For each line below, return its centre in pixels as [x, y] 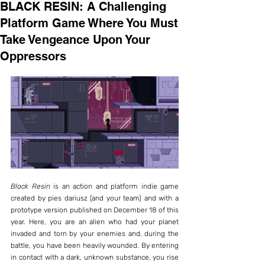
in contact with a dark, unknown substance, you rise [95, 257]
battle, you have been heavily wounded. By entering [95, 245]
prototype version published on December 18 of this [95, 210]
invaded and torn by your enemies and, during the [95, 233]
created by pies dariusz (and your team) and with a [95, 198]
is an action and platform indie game [114, 186]
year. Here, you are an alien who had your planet [95, 222]
